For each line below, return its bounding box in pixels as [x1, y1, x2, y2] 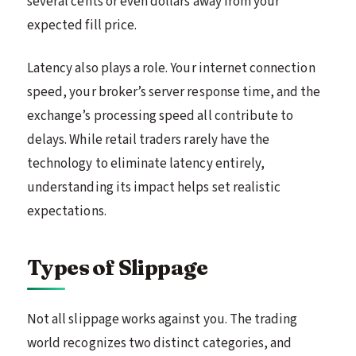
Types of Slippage [27, 253, 208, 281]
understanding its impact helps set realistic [27, 177, 281, 197]
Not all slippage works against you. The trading [27, 309, 298, 329]
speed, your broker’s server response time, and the [27, 82, 321, 102]
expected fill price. [27, 15, 137, 35]
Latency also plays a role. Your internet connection [27, 58, 315, 78]
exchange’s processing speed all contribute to [27, 106, 294, 126]
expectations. [27, 201, 106, 221]
